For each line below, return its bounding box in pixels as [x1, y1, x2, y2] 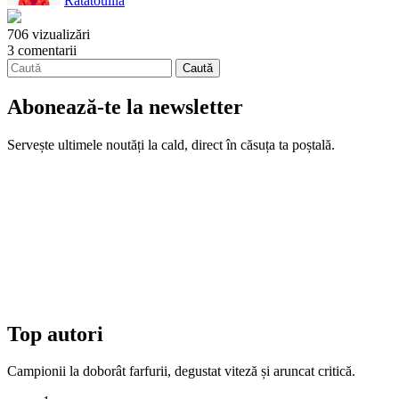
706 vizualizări [7, 26, 90, 42]
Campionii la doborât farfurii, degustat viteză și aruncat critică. [7, 363, 355, 379]
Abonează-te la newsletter [7, 94, 243, 118]
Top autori [7, 322, 103, 346]
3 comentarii [7, 42, 77, 58]
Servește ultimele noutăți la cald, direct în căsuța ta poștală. [7, 136, 335, 152]
